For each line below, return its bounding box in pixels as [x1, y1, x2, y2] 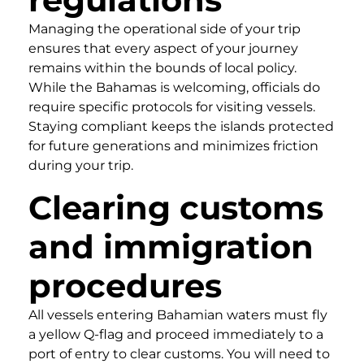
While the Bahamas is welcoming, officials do [28, 79, 320, 95]
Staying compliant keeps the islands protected [28, 118, 334, 134]
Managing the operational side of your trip [28, 20, 301, 37]
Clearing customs [28, 187, 323, 227]
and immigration [28, 226, 314, 266]
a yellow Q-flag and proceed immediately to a [28, 326, 323, 342]
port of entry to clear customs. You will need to [28, 345, 330, 362]
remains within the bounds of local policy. [28, 59, 297, 76]
